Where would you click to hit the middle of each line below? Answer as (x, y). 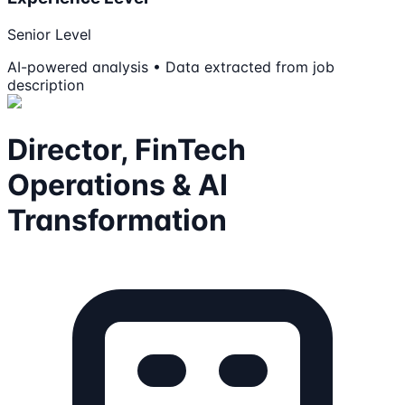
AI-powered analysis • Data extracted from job (171, 67)
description (46, 85)
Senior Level (49, 35)
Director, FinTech (127, 149)
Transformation (117, 220)
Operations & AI (118, 184)
